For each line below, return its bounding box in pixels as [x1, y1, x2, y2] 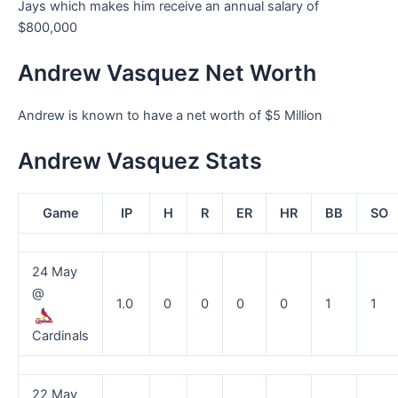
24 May [31, 264, 77, 281]
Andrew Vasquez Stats [18, 147, 262, 175]
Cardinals [31, 328, 89, 345]
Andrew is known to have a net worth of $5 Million [18, 107, 322, 123]
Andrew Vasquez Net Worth [18, 60, 316, 86]
